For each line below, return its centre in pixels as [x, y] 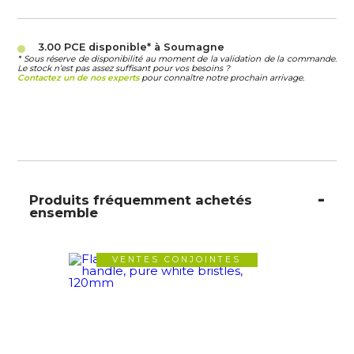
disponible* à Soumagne [154, 47]
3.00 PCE [61, 47]
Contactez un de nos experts [79, 78]
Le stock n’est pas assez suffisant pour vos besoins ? [124, 69]
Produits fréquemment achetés [141, 200]
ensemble [64, 212]
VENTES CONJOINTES [177, 260]
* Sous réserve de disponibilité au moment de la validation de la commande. [177, 59]
